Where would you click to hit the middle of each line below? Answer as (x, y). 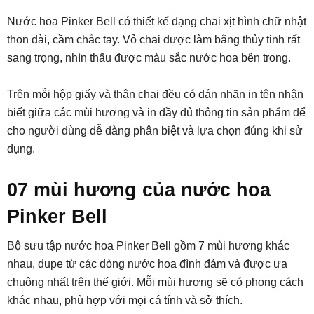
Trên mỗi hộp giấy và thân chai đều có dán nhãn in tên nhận (155, 94)
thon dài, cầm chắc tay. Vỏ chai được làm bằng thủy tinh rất (153, 39)
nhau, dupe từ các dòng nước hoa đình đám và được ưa (147, 264)
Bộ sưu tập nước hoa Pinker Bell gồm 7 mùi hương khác (148, 245)
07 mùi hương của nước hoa (139, 190)
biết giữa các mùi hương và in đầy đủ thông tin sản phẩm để (156, 112)
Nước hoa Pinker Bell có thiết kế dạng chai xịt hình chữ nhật (157, 21)
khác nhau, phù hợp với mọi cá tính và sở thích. (125, 300)
